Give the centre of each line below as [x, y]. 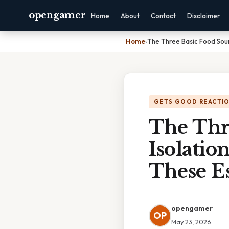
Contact [164, 16]
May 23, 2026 [191, 222]
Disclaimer [204, 16]
